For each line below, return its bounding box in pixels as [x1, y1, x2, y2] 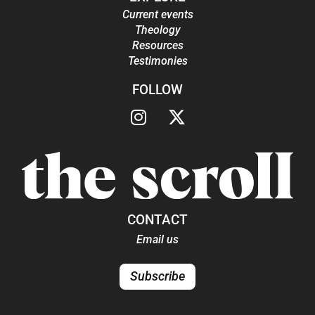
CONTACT [127, 212, 188, 229]
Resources [131, 38, 184, 52]
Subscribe [130, 269, 185, 284]
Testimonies [127, 53, 188, 67]
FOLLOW [132, 81, 183, 98]
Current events [122, 7, 193, 21]
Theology [134, 22, 181, 37]
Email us [136, 233, 179, 247]
